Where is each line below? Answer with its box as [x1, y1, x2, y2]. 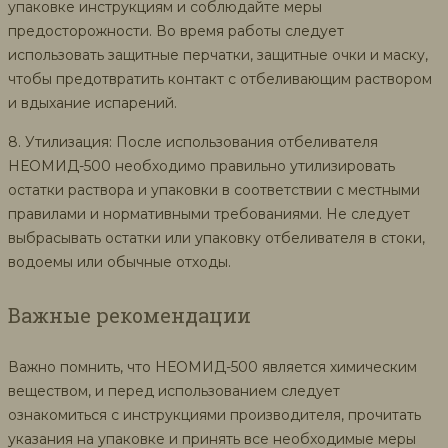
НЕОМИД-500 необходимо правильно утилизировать [8, 157, 395, 176]
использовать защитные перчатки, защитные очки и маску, [8, 46, 428, 65]
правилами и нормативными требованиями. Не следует [8, 205, 410, 224]
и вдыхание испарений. [8, 94, 177, 113]
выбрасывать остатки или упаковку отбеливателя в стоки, [8, 229, 425, 248]
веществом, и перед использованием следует [8, 382, 340, 401]
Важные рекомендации [8, 301, 251, 328]
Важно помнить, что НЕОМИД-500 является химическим [8, 358, 417, 377]
